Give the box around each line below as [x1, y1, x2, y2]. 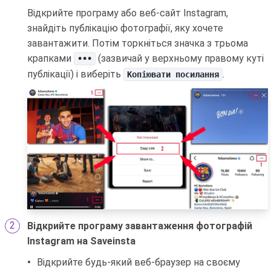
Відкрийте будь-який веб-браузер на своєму [37, 256, 240, 269]
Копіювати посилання [127, 70, 220, 79]
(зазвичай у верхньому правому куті [96, 53, 264, 64]
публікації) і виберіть [27, 68, 123, 80]
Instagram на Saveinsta [27, 235, 135, 247]
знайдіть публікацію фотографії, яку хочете [27, 22, 223, 34]
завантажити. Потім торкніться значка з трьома [27, 38, 248, 49]
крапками [27, 53, 74, 64]
